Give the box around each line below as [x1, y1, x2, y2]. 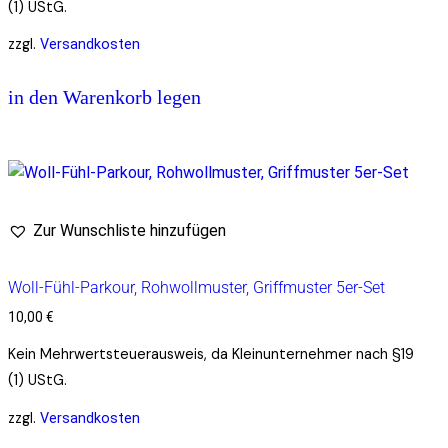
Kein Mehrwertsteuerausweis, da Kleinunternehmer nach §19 [8, 345, 414, 364]
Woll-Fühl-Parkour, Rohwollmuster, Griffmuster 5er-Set [8, 278, 385, 298]
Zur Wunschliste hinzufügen [33, 221, 226, 241]
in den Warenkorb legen [8, 86, 201, 109]
